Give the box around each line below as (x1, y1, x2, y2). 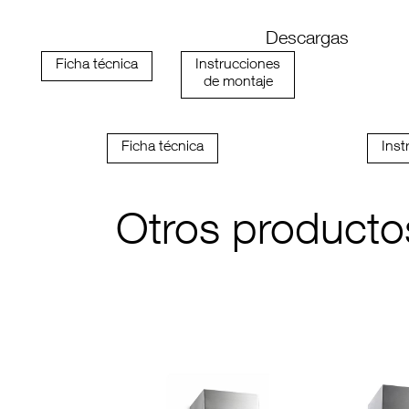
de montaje (203, 76, 273, 90)
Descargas (265, 31, 349, 49)
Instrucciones (195, 58, 280, 73)
